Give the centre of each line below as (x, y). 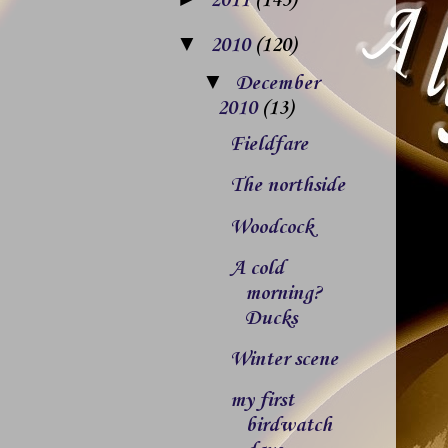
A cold (256, 268)
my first (261, 401)
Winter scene (283, 359)
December (277, 84)
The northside (287, 186)
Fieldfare (268, 145)
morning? (283, 293)
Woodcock (271, 227)
